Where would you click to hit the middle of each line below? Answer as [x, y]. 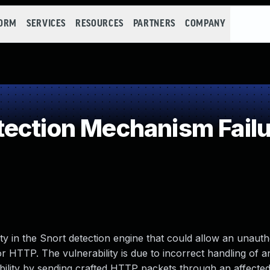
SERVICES [46, 24]
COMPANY [205, 24]
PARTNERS [154, 24]
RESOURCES [99, 24]
